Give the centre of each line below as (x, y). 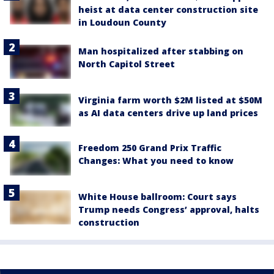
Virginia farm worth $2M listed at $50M (170, 100)
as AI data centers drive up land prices (168, 113)
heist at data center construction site (168, 10)
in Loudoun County (122, 23)
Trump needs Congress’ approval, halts (169, 209)
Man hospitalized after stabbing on (161, 51)
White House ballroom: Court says (157, 196)
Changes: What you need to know (156, 160)
